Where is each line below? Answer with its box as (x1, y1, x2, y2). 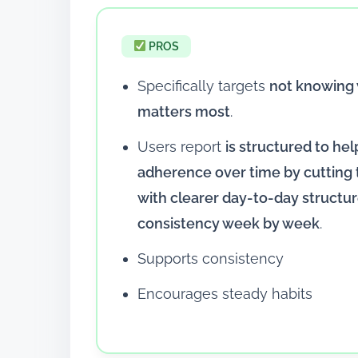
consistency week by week (137, 214, 320, 232)
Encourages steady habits (137, 284, 312, 302)
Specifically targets (137, 77, 269, 94)
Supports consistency (137, 249, 284, 267)
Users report (137, 137, 225, 155)
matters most (137, 102, 230, 120)
